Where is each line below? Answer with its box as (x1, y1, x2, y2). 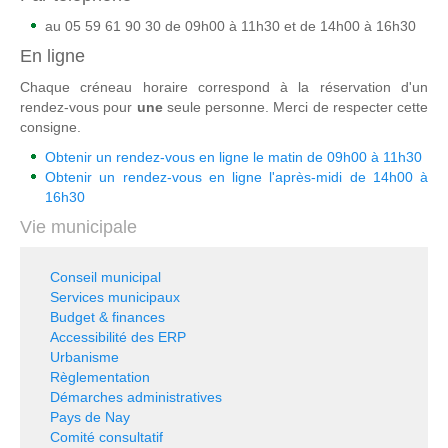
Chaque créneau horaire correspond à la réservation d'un (20, 79, 428, 95)
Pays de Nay (50, 409, 130, 425)
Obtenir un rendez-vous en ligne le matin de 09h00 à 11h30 (45, 149, 422, 165)
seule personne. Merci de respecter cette (162, 99, 428, 115)
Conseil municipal (50, 269, 161, 285)
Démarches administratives (50, 389, 222, 405)
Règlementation (50, 369, 150, 385)
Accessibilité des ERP (50, 329, 186, 345)
